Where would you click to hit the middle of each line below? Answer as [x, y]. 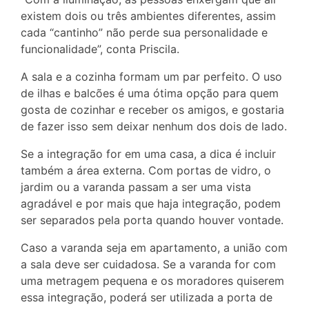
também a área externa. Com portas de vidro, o [146, 171]
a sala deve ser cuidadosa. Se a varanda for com [148, 265]
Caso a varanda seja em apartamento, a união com [154, 248]
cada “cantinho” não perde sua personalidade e [144, 33]
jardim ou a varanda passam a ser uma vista [136, 187]
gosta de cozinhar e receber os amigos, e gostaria [152, 110]
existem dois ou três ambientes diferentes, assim [148, 16]
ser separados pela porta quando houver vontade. [152, 220]
